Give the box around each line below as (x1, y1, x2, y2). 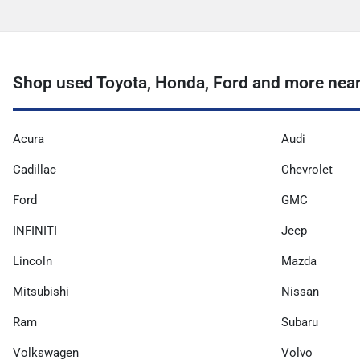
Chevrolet (281, 162, 333, 178)
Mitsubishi (13, 284, 69, 300)
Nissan (281, 284, 319, 300)
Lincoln (13, 254, 52, 269)
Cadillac (13, 162, 56, 178)
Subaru (281, 315, 318, 330)
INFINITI (13, 223, 57, 239)
